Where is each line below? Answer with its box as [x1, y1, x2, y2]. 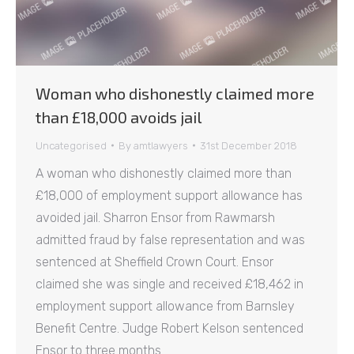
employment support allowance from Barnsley [36, 298, 295, 314]
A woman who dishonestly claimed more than [36, 165, 292, 181]
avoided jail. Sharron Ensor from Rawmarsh [36, 209, 275, 225]
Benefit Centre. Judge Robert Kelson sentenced [36, 320, 303, 336]
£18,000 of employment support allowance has [36, 187, 303, 203]
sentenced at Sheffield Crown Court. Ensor [36, 254, 273, 269]
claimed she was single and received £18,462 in [36, 276, 303, 292]
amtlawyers [134, 139, 188, 152]
